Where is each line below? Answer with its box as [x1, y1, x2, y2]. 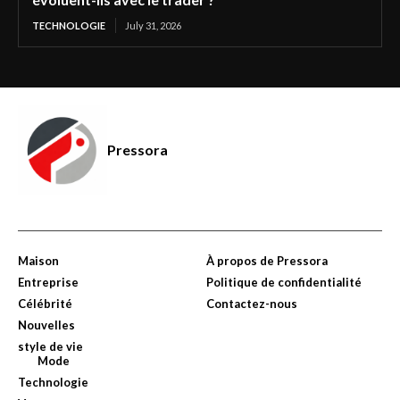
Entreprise [18, 275, 79, 290]
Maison [18, 254, 59, 269]
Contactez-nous [206, 296, 297, 312]
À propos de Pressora [206, 254, 328, 269]
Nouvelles [18, 318, 75, 333]
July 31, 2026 [125, 20, 181, 32]
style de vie [18, 339, 83, 354]
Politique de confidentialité [206, 275, 362, 290]
